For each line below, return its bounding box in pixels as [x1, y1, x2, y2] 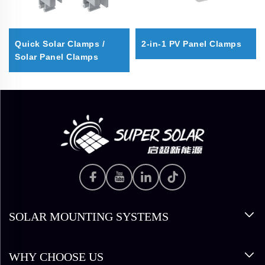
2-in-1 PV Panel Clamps [141, 39, 241, 49]
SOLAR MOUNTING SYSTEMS [9, 209, 169, 223]
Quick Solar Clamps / [15, 39, 105, 49]
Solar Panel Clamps [15, 52, 98, 62]
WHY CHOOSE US [9, 250, 104, 263]
